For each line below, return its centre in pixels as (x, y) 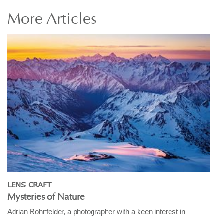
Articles (70, 19)
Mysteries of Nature (46, 197)
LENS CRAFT (29, 185)
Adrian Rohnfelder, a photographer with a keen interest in (96, 212)
